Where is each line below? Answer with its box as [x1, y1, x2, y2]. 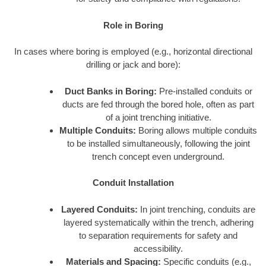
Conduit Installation [92, 178, 174, 188]
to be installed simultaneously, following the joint [66, 138, 250, 148]
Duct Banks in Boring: [64, 85, 157, 96]
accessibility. [134, 243, 183, 254]
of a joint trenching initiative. [105, 112, 211, 122]
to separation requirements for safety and [79, 230, 237, 240]
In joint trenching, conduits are [138, 204, 255, 214]
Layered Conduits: [61, 204, 138, 214]
